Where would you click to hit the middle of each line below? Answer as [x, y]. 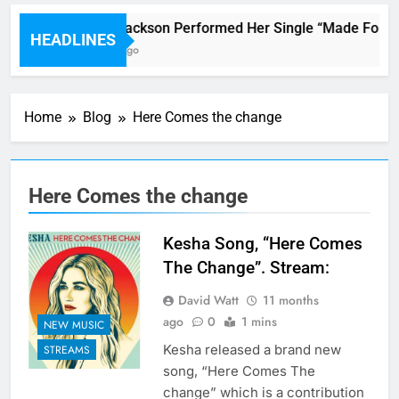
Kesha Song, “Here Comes [262, 244]
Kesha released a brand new [252, 350]
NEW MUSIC [74, 325]
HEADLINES [73, 40]
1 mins [259, 322]
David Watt [208, 301]
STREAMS [67, 350]
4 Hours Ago [105, 50]
